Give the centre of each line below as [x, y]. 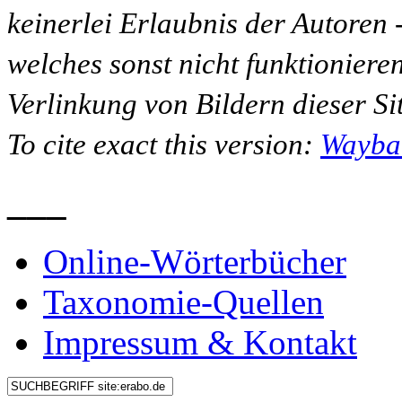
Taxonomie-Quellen [184, 302]
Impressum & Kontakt [200, 343]
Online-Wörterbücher [195, 262]
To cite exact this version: [164, 144]
